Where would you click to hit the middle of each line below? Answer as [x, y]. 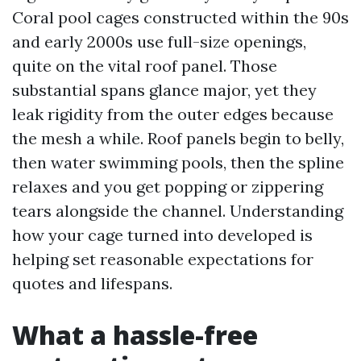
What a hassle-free [135, 335]
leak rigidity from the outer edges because [173, 114]
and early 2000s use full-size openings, [159, 41]
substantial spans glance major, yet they [164, 90]
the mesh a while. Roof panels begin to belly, [178, 138]
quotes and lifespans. [92, 283]
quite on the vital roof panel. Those [145, 66]
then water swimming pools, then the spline [178, 162]
